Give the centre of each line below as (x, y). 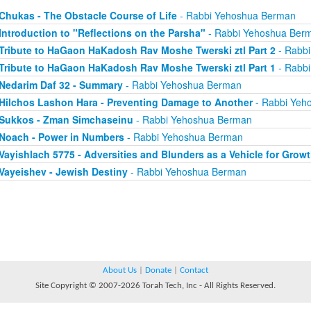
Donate (158, 270)
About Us (120, 270)
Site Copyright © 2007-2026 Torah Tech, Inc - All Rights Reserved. (155, 286)
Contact (194, 270)
